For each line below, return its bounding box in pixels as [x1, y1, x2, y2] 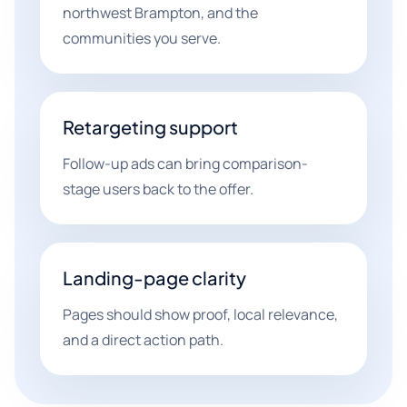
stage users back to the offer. [63, 179, 253, 199]
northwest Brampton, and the [63, 3, 258, 23]
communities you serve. [63, 28, 221, 48]
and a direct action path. [63, 330, 223, 350]
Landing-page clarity [63, 266, 246, 289]
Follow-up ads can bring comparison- [63, 154, 308, 174]
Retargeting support [63, 115, 238, 138]
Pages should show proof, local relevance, [63, 304, 338, 324]
